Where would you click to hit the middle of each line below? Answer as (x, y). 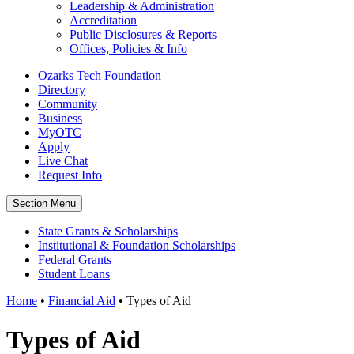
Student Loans (74, 274)
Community (68, 104)
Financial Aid (82, 301)
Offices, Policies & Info (128, 49)
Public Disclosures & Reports (143, 35)
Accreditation (103, 21)
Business (60, 119)
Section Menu (44, 204)
